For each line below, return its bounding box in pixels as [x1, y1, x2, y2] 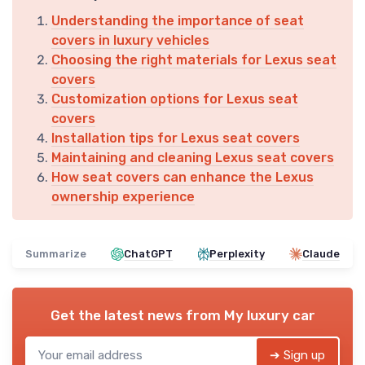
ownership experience [51, 189, 195, 205]
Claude [301, 248, 340, 261]
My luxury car [223, 307, 315, 324]
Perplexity [209, 248, 265, 261]
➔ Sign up [270, 348, 325, 363]
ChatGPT [124, 248, 174, 261]
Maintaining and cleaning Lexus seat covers [51, 150, 334, 166]
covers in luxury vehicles [51, 33, 209, 49]
